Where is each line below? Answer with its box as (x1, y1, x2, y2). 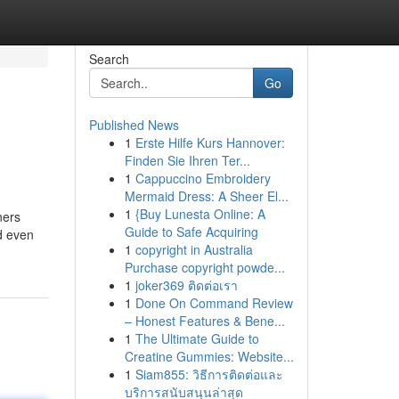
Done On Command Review (134, 294, 293, 312)
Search (88, 50, 129, 68)
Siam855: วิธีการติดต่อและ (134, 365, 283, 383)
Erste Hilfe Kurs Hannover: (134, 134, 285, 151)
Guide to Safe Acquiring (124, 223, 258, 240)
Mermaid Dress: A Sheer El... (124, 187, 289, 205)
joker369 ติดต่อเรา (134, 276, 238, 294)
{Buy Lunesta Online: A (134, 205, 265, 223)
